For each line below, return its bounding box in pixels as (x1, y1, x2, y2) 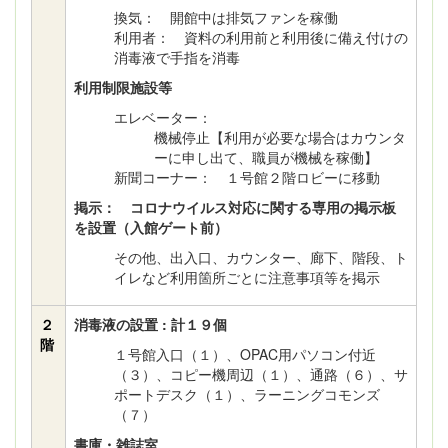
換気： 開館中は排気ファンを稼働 (114, 7, 338, 27)
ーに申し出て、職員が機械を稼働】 (154, 147, 378, 167)
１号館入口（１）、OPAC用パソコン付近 (114, 344, 376, 364)
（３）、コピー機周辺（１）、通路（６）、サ (114, 364, 408, 384)
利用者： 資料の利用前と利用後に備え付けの (114, 27, 408, 47)
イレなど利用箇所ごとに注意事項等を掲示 (114, 267, 380, 287)
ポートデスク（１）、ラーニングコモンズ (114, 384, 380, 404)
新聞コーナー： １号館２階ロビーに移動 (114, 167, 380, 187)
